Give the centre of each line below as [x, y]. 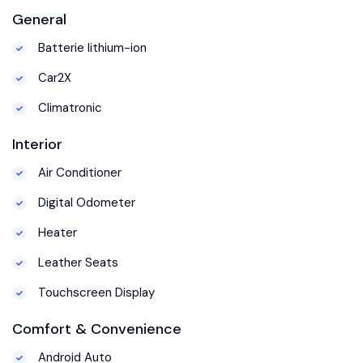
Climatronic [68, 107]
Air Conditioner [78, 172]
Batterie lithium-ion [91, 47]
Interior [37, 144]
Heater [56, 232]
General [39, 19]
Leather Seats [77, 262]
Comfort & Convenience [97, 329]
